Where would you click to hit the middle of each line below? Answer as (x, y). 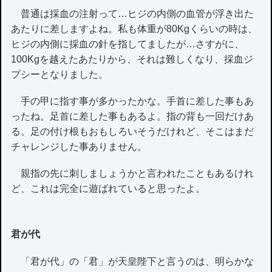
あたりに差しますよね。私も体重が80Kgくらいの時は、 (134, 29)
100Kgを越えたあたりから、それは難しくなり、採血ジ (132, 59)
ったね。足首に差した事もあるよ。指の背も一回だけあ (133, 117)
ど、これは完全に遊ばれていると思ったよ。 (108, 189)
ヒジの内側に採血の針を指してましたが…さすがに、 (128, 44)
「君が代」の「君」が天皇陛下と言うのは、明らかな (133, 261)
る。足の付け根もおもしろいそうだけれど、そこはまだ (133, 132)
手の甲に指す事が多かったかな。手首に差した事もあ (133, 101)
